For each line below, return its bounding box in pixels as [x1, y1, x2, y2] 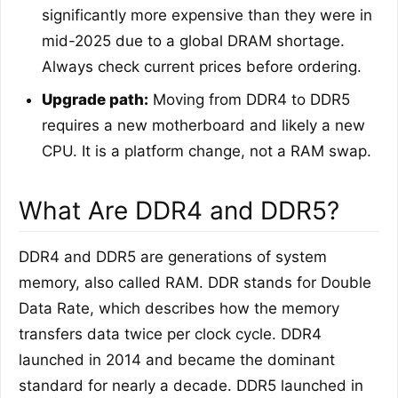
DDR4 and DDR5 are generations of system [19, 248, 327, 267]
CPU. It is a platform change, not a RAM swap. [42, 142, 371, 161]
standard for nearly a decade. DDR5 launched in [19, 377, 363, 395]
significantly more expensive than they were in [42, 6, 372, 25]
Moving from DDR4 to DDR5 [148, 91, 350, 109]
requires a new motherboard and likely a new [42, 116, 365, 135]
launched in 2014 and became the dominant [19, 351, 335, 370]
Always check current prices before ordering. [42, 58, 362, 76]
